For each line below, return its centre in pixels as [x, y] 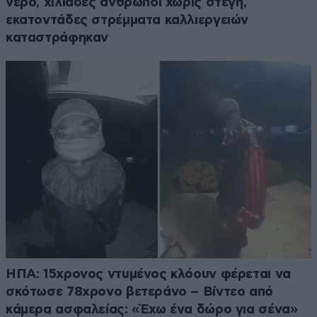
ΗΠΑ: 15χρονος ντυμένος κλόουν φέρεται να [148, 274]
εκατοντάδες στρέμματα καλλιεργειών [127, 21]
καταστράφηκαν [57, 38]
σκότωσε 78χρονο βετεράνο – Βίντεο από [139, 292]
